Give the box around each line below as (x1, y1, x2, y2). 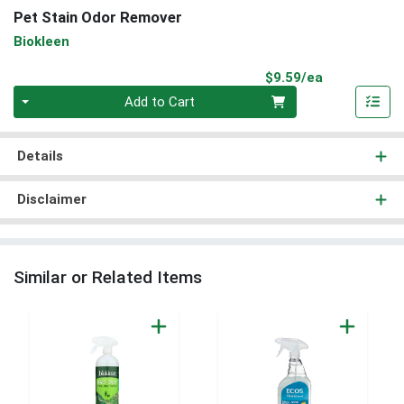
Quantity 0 (13, 87, 74, 104)
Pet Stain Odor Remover (14, 8, 182, 27)
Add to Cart (124, 94, 196, 111)
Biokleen (14, 32, 69, 50)
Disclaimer (16, 191, 87, 208)
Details (16, 148, 63, 165)
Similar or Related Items (14, 267, 202, 289)
